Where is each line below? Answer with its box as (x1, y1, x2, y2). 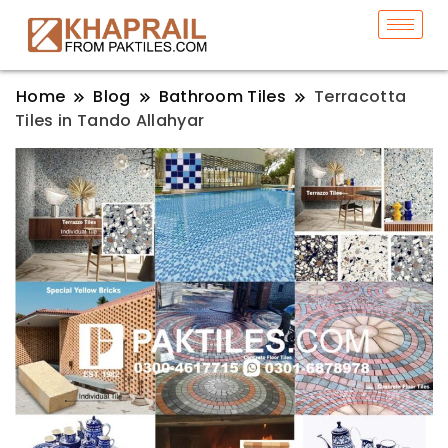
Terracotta (314, 85, 407, 109)
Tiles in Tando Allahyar (15, 109, 205, 133)
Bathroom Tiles (158, 85, 287, 109)
